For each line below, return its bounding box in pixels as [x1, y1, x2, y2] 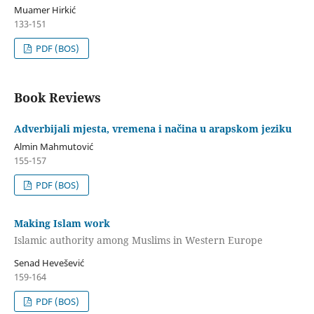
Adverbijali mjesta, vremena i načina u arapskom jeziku [13, 122, 292, 136]
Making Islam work [13, 217, 110, 231]
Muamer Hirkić [13, 4, 76, 17]
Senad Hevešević [13, 256, 84, 269]
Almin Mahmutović [13, 140, 93, 153]
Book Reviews [13, 89, 101, 107]
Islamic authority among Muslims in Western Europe [13, 233, 263, 247]
